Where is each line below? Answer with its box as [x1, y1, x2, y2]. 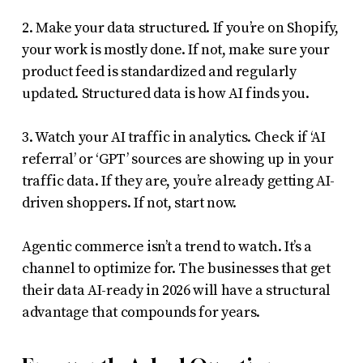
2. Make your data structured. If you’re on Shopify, [21, 18, 339, 37]
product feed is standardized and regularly [21, 62, 297, 81]
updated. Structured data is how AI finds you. [21, 83, 310, 103]
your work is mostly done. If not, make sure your [21, 40, 330, 59]
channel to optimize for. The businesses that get [21, 258, 331, 278]
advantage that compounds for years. [21, 302, 260, 322]
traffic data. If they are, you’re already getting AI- [21, 171, 335, 190]
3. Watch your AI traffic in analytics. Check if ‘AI [21, 127, 326, 147]
